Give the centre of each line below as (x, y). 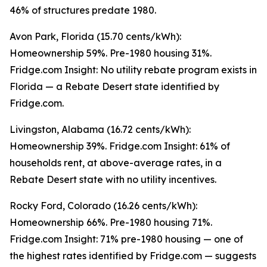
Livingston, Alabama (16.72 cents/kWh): (100, 130)
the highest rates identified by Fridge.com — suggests (133, 256)
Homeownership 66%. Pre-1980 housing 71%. (111, 223)
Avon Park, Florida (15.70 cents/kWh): (95, 37)
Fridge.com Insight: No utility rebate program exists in (133, 70)
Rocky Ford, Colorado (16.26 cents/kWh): (103, 206)
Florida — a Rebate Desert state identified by (114, 87)
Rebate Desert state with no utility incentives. (113, 180)
